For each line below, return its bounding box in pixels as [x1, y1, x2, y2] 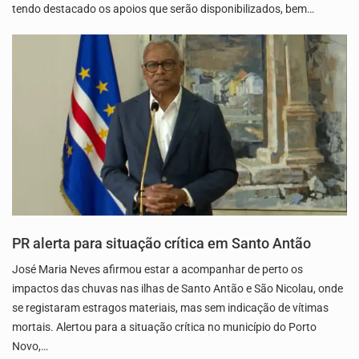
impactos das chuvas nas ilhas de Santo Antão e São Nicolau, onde [12, 282, 343, 296]
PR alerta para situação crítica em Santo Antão [12, 236, 311, 252]
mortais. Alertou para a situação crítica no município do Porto [12, 321, 317, 334]
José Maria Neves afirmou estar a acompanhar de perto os [12, 263, 303, 276]
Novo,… [12, 340, 48, 353]
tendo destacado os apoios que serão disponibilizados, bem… [12, 2, 314, 16]
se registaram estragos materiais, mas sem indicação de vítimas [12, 301, 329, 315]
